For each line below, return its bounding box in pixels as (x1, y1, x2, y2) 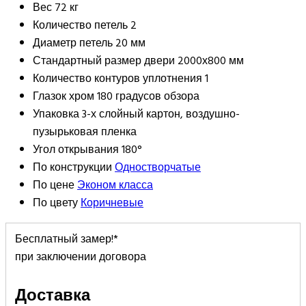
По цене (33, 176, 74, 194)
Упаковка (33, 105, 79, 123)
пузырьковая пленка (33, 122, 137, 141)
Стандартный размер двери (33, 51, 175, 70)
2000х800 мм (178, 51, 244, 70)
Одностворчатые (115, 158, 201, 176)
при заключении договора (15, 247, 146, 266)
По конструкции (33, 158, 112, 176)
